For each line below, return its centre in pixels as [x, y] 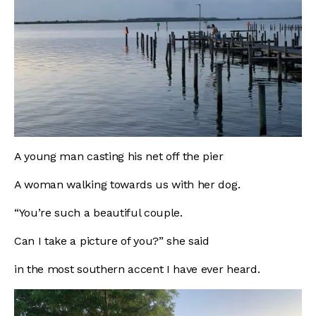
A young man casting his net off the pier [119, 157]
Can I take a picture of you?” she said [114, 241]
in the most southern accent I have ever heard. [137, 269]
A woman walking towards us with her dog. [129, 185]
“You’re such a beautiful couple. [100, 213]
